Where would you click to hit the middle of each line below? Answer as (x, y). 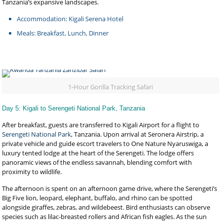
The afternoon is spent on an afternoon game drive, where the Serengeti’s (110, 188)
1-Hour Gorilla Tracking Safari (110, 87)
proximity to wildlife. (32, 172)
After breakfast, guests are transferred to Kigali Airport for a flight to (101, 125)
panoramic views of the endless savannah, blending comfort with (97, 162)
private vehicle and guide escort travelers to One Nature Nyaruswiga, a (105, 144)
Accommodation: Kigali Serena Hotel (70, 19)
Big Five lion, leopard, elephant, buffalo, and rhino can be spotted (97, 198)
